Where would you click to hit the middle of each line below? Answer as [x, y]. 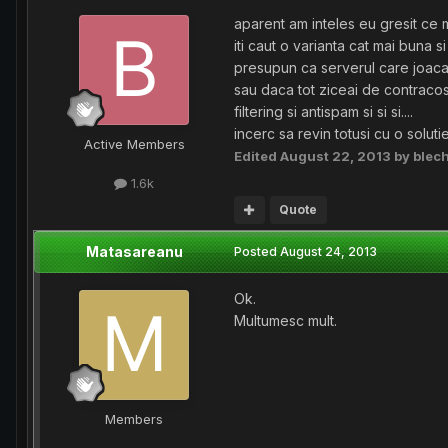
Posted [257, 252]
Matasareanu [134, 252]
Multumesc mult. [285, 321]
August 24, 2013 [328, 252]
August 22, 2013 [335, 156]
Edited [257, 156]
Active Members [134, 144]
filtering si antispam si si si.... [323, 112]
